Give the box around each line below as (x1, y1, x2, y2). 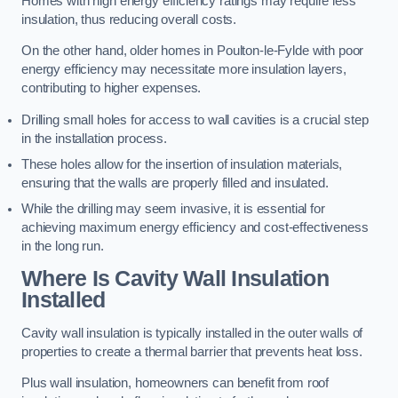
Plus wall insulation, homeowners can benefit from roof (21, 376, 330, 391)
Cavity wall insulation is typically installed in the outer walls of (21, 325, 363, 340)
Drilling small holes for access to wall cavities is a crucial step (21, 112, 369, 127)
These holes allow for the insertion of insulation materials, (21, 156, 343, 171)
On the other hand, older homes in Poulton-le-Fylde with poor (21, 44, 364, 59)
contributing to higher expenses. (21, 81, 202, 96)
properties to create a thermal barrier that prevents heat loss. (21, 344, 362, 359)
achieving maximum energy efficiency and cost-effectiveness (21, 219, 369, 235)
